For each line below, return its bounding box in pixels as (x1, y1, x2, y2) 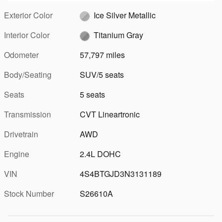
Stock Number (4, 187, 54, 199)
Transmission (4, 108, 51, 120)
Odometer (4, 49, 39, 60)
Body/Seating (4, 68, 52, 80)
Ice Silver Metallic (94, 9, 156, 21)
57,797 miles (80, 49, 125, 60)
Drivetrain (4, 128, 38, 140)
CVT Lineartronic (80, 108, 140, 120)
